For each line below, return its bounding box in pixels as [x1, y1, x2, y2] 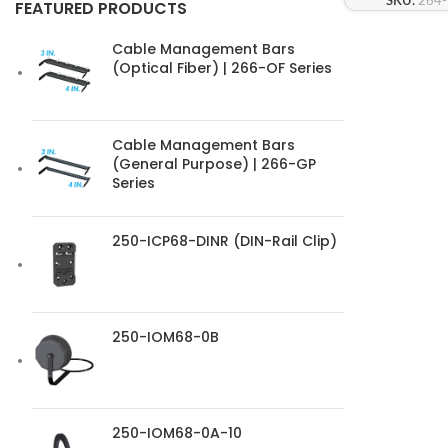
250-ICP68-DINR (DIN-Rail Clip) [112, 231, 337, 251]
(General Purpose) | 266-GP [112, 154, 316, 174]
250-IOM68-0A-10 [112, 423, 242, 443]
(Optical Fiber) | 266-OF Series [112, 58, 332, 78]
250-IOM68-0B [112, 327, 219, 347]
